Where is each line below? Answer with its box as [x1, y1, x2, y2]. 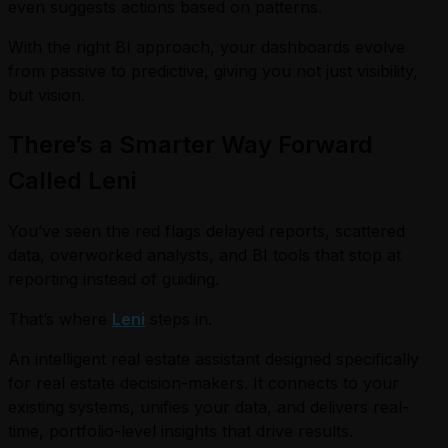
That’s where [8, 308, 112, 329]
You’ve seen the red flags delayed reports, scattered [8, 220, 405, 241]
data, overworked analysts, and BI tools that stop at [8, 244, 401, 265]
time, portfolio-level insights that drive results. [8, 420, 353, 441]
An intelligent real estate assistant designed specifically [8, 348, 419, 369]
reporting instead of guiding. [8, 268, 219, 289]
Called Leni [8, 165, 136, 195]
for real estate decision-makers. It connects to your [8, 372, 399, 393]
